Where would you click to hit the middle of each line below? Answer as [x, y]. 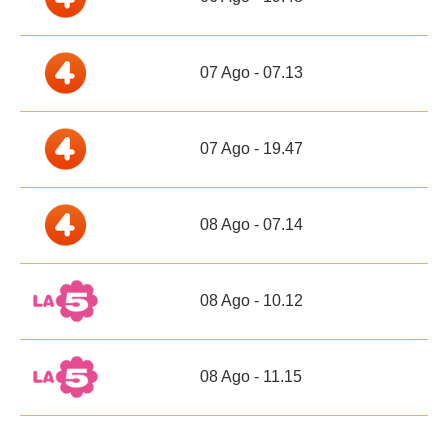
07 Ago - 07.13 [251, 73]
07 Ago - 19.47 [251, 149]
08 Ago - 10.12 [251, 301]
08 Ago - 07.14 [251, 225]
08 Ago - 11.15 [251, 377]
